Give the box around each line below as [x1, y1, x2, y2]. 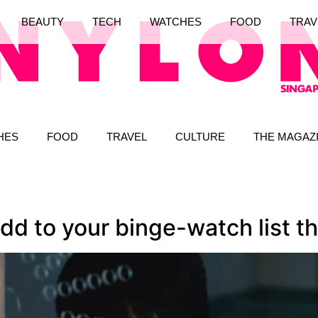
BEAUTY [21, 16, 64, 28]
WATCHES [149, 16, 202, 28]
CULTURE [175, 130, 225, 143]
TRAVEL [106, 130, 147, 143]
